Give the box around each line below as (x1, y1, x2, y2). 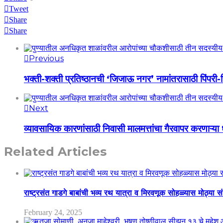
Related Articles (4, 144, 107, 159)
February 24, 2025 (24, 208, 82, 217)
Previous (29, 53, 64, 63)
